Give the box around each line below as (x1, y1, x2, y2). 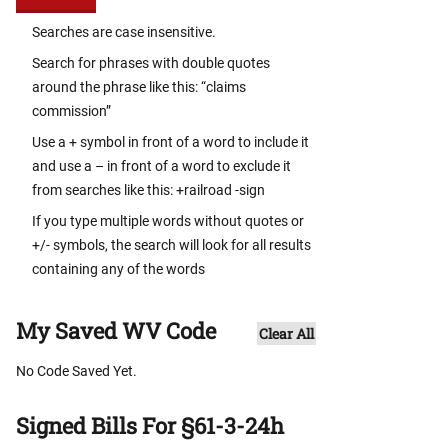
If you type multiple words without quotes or (32, 213, 304, 230)
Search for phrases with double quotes (32, 55, 270, 72)
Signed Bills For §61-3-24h (16, 411, 284, 441)
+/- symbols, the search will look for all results (32, 237, 311, 254)
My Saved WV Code (16, 316, 216, 346)
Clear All (259, 324, 314, 344)
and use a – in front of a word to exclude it (32, 158, 291, 175)
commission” (32, 103, 111, 120)
